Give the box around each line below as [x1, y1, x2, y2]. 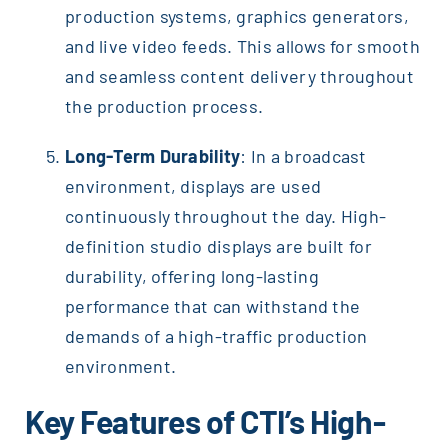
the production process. [64, 95, 264, 118]
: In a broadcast [240, 145, 367, 168]
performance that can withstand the [64, 295, 361, 318]
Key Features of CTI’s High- [24, 402, 386, 441]
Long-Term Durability [64, 145, 241, 168]
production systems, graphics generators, [64, 5, 409, 28]
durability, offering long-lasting [64, 265, 319, 288]
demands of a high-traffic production [64, 325, 368, 348]
